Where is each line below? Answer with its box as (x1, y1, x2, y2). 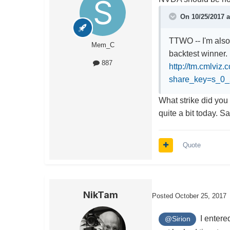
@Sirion (164, 215, 190, 223)
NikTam (83, 189, 118, 201)
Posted (152, 191, 175, 200)
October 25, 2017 (175, 191, 226, 200)
